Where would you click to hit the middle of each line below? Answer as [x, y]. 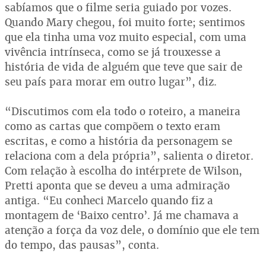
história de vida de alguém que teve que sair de [123, 66]
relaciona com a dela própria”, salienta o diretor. [129, 156]
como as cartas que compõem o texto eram [113, 126]
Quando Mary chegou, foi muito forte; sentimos [125, 22]
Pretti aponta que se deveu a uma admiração [117, 185]
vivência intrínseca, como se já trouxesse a [113, 52]
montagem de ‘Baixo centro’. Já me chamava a [122, 215]
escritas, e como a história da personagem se [118, 141]
